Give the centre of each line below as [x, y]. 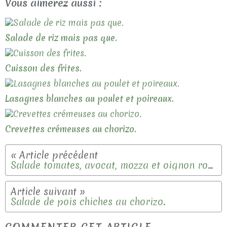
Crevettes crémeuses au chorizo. [71, 129]
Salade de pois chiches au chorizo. [88, 202]
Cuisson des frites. [43, 68]
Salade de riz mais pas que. [61, 38]
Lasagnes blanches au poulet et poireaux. [89, 99]
